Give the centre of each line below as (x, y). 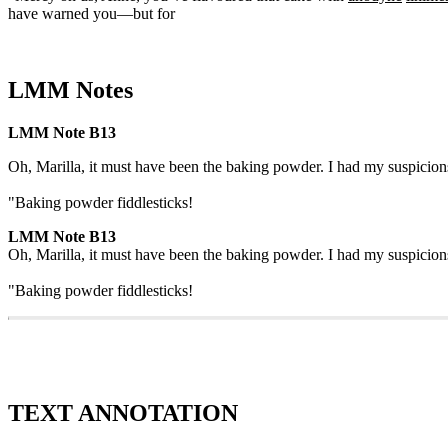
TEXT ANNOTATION (123, 412)
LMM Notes (70, 89)
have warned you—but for (91, 13)
